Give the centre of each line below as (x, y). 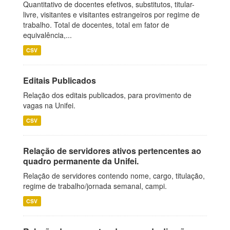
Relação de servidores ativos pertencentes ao (112, 151)
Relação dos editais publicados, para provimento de (107, 95)
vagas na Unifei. (49, 105)
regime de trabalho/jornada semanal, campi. (95, 186)
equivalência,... (47, 35)
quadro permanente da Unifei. (81, 161)
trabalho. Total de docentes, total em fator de (96, 25)
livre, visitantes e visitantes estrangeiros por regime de (111, 14)
